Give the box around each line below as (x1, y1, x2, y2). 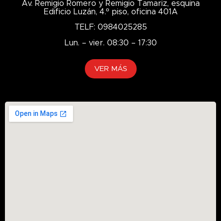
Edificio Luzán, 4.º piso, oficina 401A (43, 8, 178, 16)
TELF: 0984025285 (74, 23, 147, 32)
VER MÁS (94, 65, 127, 73)
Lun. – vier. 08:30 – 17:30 (64, 38, 157, 47)
